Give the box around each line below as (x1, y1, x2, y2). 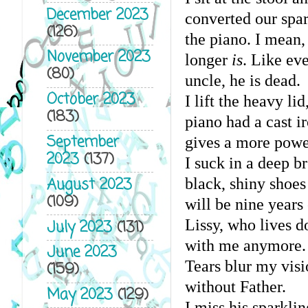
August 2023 (46, 173, 132, 197)
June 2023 (46, 241, 117, 265)
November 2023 (46, 46, 151, 69)
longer (184, 50, 232, 69)
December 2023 (46, 3, 148, 27)
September (46, 131, 119, 154)
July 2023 (46, 216, 112, 239)
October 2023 (46, 89, 135, 112)
